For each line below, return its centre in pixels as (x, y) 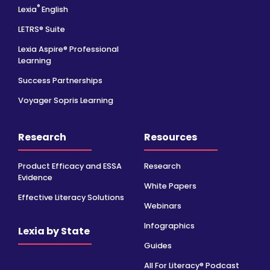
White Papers (170, 186)
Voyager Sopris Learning (66, 100)
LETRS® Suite (42, 29)
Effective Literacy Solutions (71, 198)
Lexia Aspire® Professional (68, 49)
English (54, 9)
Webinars (163, 206)
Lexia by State (54, 231)
